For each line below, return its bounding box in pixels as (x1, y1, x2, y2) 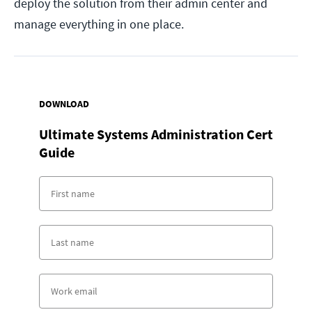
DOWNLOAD (39, 97, 89, 111)
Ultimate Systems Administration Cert (39, 125, 273, 143)
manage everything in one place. (14, 16, 184, 33)
